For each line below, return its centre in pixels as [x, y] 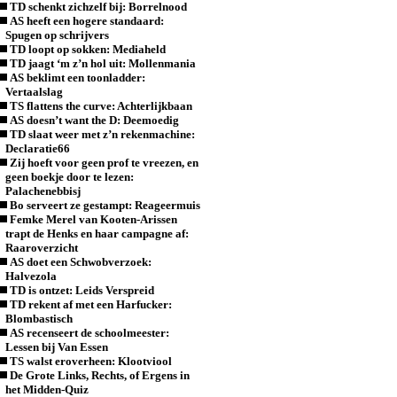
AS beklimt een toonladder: [78, 78]
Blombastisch [39, 319]
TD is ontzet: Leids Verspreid [82, 290]
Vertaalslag [35, 92]
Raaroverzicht [42, 248]
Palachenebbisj [43, 191]
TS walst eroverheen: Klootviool [91, 361]
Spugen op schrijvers [58, 35]
